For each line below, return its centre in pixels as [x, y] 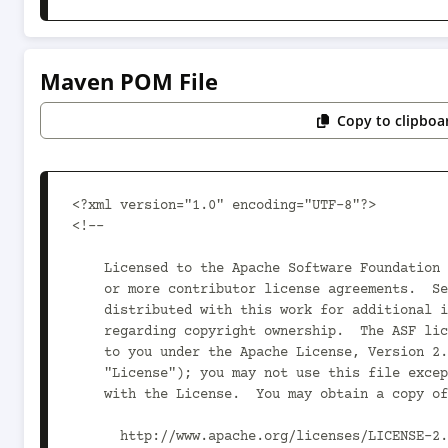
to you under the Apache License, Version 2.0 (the [88, 353]
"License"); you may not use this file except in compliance [88, 374]
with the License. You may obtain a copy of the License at [88, 395]
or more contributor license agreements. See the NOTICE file [88, 290]
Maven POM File [129, 81]
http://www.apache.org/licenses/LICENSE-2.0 [96, 437]
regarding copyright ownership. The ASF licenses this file [88, 332]
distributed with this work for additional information [88, 311]
